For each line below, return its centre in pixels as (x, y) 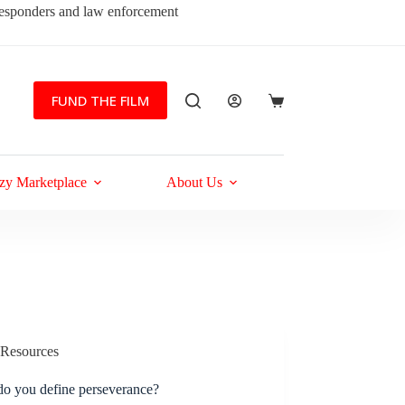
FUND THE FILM (100, 100)
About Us (194, 182)
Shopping (295, 107)
